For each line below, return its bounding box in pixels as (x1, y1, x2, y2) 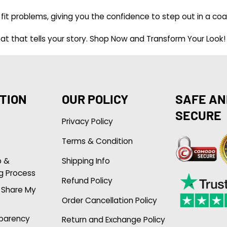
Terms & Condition (61, 136, 133, 147)
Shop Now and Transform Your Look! (90, 33, 225, 45)
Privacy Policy (61, 116, 113, 127)
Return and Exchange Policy (61, 214, 165, 225)
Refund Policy (61, 175, 112, 186)
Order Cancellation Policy (61, 195, 157, 206)
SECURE (175, 107, 221, 123)
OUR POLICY (61, 91, 128, 107)
